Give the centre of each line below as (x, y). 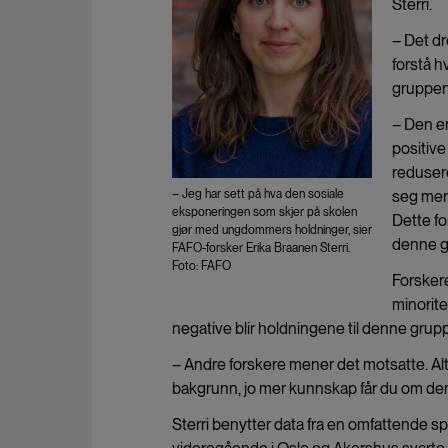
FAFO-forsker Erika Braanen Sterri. (261, 248)
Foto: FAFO (201, 266)
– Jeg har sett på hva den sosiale (258, 194)
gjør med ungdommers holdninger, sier (272, 230)
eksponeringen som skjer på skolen (264, 212)
